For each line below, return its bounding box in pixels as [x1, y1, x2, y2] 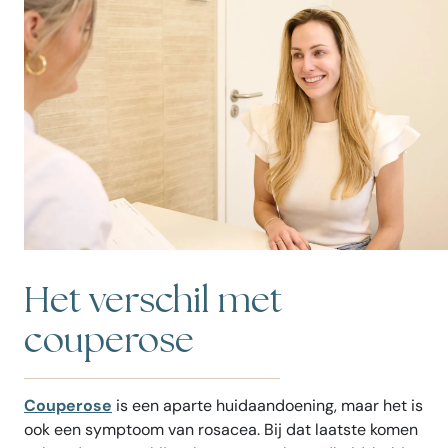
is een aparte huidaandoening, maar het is [112, 394, 423, 416]
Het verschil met [24, 282, 282, 320]
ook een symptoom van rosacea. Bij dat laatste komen [24, 418, 418, 440]
